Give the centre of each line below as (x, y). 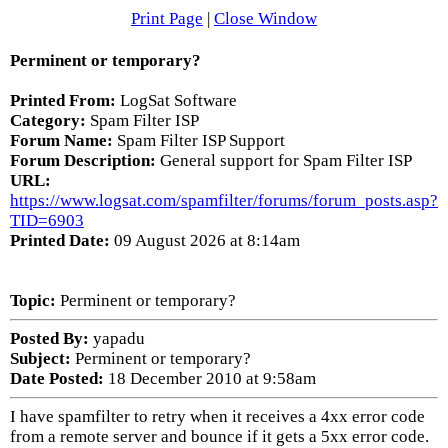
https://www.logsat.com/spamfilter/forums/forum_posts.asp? (224, 200)
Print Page (167, 18)
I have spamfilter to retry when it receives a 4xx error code (217, 416)
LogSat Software (178, 100)
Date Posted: (57, 378)
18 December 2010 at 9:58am (210, 378)
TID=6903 (47, 220)
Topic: (33, 300)
